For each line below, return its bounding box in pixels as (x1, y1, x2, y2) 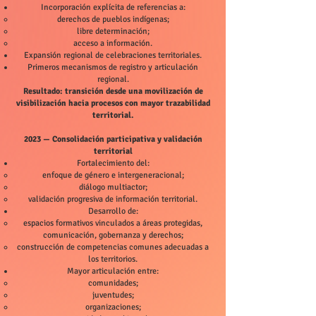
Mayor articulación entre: (67, 266, 159, 276)
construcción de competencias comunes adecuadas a (17, 242, 209, 253)
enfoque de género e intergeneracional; (42, 170, 184, 181)
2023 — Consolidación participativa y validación (23, 134, 202, 145)
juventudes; (92, 290, 134, 300)
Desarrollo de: (87, 206, 138, 217)
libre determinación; (76, 26, 150, 37)
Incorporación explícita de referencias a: (40, 2, 186, 13)
